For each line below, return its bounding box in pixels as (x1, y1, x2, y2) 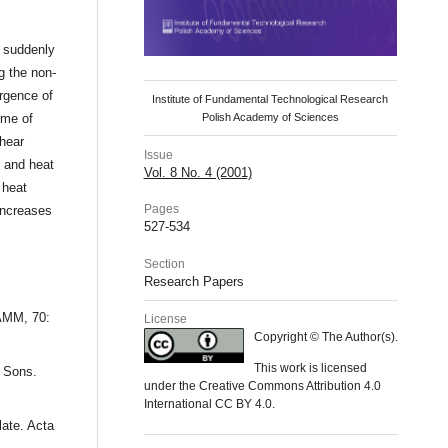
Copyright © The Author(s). (253, 330, 398, 345)
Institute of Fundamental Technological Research (152, 93, 389, 106)
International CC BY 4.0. (143, 396, 275, 411)
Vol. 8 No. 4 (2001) (143, 164, 252, 180)
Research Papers (143, 273, 244, 289)
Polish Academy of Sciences (201, 111, 339, 124)
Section (143, 256, 185, 271)
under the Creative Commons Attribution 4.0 (143, 378, 381, 393)
